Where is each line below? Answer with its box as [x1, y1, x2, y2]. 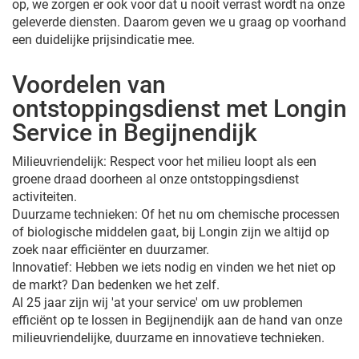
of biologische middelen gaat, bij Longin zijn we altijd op [12, 224, 329, 240]
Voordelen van [12, 70, 166, 99]
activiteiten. [12, 188, 77, 204]
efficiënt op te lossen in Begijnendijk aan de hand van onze [12, 312, 342, 328]
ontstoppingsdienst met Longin [12, 94, 347, 123]
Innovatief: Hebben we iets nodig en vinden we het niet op [12, 259, 336, 275]
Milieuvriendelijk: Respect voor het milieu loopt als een [12, 153, 317, 169]
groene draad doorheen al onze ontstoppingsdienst [12, 171, 299, 187]
